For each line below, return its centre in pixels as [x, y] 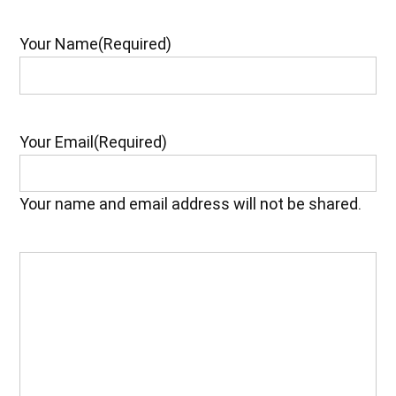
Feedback [53, 288]
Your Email [57, 141]
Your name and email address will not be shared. [191, 204]
